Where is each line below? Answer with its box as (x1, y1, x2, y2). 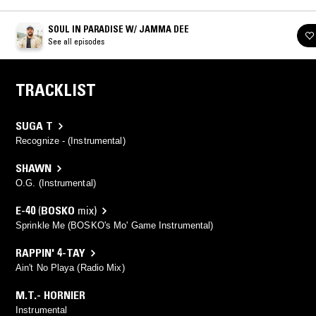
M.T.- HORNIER (16, 288, 85, 303)
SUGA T (16, 119, 53, 133)
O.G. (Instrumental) (16, 178, 96, 189)
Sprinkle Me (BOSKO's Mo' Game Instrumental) (16, 220, 214, 231)
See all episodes (48, 36, 104, 47)
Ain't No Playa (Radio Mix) (16, 262, 125, 274)
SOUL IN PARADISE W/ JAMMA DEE (48, 23, 189, 35)
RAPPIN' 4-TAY (16, 245, 85, 260)
